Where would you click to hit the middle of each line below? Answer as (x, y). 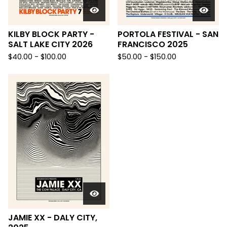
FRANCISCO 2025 (153, 45)
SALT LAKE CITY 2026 (50, 45)
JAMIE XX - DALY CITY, (53, 218)
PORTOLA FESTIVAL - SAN (168, 34)
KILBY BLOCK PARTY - (51, 34)
